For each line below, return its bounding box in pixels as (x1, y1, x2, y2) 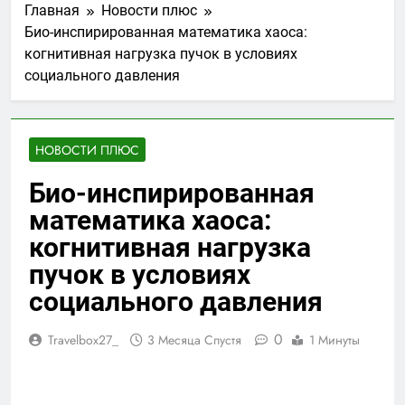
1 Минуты (309, 330, 360, 349)
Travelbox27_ (48, 330, 118, 349)
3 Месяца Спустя (147, 330, 241, 349)
